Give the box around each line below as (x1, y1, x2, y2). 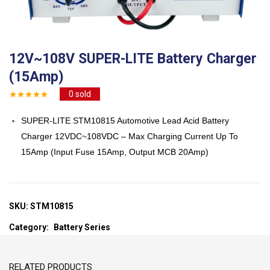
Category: (9, 222, 51, 233)
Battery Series (54, 222, 110, 233)
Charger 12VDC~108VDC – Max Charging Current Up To (21, 131, 238, 142)
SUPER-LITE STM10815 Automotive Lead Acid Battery (21, 116, 229, 126)
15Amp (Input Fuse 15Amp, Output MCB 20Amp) (21, 147, 209, 157)
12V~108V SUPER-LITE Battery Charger (9, 51, 257, 67)
